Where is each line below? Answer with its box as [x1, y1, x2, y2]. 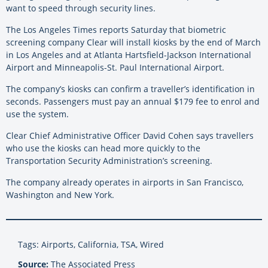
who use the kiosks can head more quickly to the [6, 142, 200, 154]
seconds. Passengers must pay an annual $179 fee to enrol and [6, 96, 260, 108]
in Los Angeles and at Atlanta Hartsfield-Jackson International [6, 49, 251, 61]
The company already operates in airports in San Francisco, [6, 176, 243, 188]
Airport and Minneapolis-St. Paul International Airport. [6, 62, 224, 74]
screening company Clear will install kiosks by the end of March [6, 36, 261, 48]
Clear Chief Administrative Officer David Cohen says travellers [6, 130, 254, 142]
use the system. [6, 108, 69, 120]
